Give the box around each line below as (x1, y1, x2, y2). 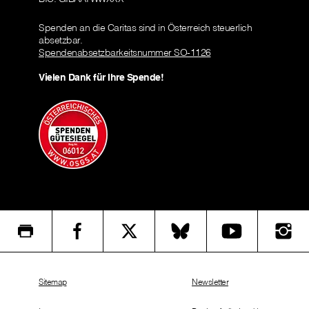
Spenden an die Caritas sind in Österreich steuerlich (39, 21, 252, 34)
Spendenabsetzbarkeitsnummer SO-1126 (39, 46, 211, 59)
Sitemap (39, 277, 67, 288)
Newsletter (192, 277, 228, 288)
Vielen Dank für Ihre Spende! (39, 71, 163, 84)
